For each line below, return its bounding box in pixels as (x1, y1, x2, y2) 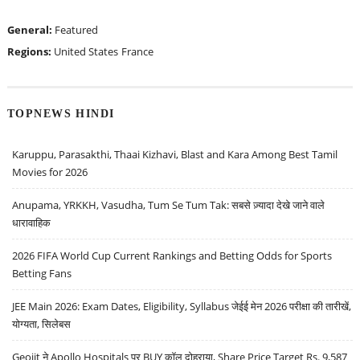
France (121, 44, 153, 59)
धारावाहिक (12, 215, 51, 230)
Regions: (6, 44, 54, 59)
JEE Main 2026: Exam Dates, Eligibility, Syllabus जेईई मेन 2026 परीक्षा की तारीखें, (12, 298, 352, 313)
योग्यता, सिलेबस (12, 316, 72, 331)
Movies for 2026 (12, 164, 88, 179)
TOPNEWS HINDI (6, 106, 115, 120)
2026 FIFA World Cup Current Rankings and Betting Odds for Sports (12, 247, 333, 263)
